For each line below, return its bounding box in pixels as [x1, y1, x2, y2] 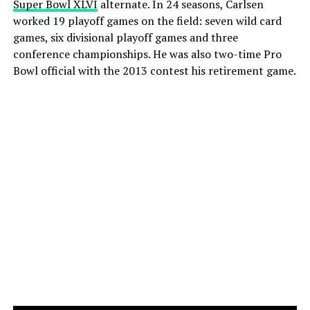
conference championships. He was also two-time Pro [12, 46, 282, 62]
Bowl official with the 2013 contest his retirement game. [12, 62, 296, 78]
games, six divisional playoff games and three [12, 29, 238, 45]
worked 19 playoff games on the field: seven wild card [12, 12, 282, 28]
